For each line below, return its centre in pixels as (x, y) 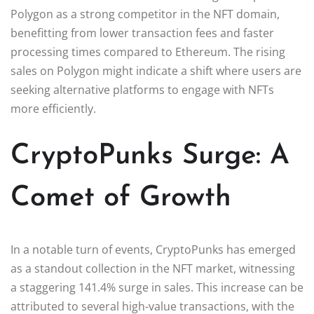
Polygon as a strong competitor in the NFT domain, (145, 14)
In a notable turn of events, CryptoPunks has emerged (153, 249)
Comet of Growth (121, 198)
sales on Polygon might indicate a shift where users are (156, 70)
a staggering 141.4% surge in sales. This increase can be (157, 287)
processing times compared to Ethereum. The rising (148, 52)
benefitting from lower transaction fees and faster (142, 33)
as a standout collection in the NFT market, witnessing (153, 268)
